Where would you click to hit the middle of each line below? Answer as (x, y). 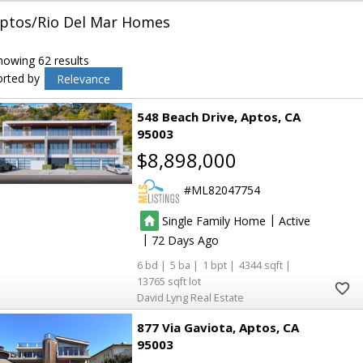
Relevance (83, 79)
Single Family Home (214, 220)
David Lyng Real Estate (191, 298)
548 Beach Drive (186, 116)
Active (295, 220)
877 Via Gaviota (185, 328)
